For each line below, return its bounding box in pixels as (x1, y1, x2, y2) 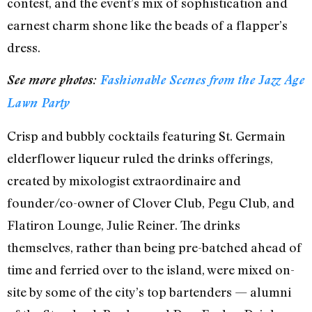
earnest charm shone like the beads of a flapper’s (7, 17, 288, 33)
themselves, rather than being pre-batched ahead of (7, 239, 302, 255)
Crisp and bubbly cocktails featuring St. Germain (7, 127, 286, 143)
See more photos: (7, 72, 100, 88)
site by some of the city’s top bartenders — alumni (7, 283, 291, 299)
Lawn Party (7, 95, 70, 111)
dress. (7, 40, 40, 56)
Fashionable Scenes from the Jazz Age (100, 72, 304, 88)
